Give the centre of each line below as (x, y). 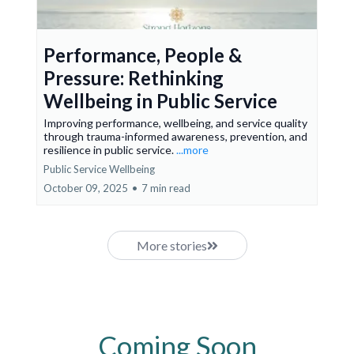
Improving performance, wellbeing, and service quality (175, 123)
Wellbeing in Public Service (160, 101)
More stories (171, 245)
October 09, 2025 (86, 188)
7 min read (166, 188)
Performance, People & (143, 55)
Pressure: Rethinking (134, 78)
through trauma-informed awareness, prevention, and (175, 136)
